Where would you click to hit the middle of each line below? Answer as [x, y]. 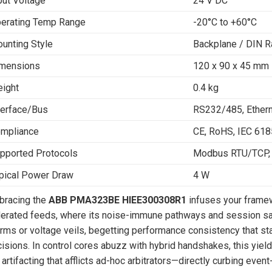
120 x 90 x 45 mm [231, 66]
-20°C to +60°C [225, 22]
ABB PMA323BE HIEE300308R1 [117, 200]
